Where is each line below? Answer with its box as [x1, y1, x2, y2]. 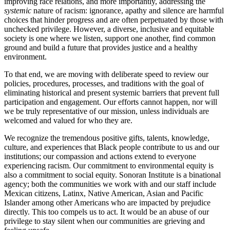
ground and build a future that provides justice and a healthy [4, 43, 198, 52]
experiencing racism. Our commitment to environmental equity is [4, 161, 214, 170]
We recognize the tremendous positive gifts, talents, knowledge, [4, 133, 209, 143]
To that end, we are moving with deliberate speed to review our [4, 70, 208, 79]
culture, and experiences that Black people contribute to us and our [4, 143, 219, 152]
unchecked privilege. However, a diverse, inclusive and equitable [4, 25, 214, 34]
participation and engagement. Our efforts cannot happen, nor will [4, 98, 217, 107]
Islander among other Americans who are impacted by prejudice [4, 198, 210, 207]
